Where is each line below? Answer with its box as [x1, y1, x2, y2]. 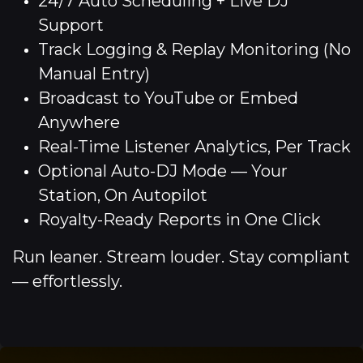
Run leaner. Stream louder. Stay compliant [12, 247, 350, 267]
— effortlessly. [12, 271, 122, 291]
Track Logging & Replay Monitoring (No [38, 40, 351, 59]
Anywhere [38, 113, 120, 132]
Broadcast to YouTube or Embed [38, 88, 298, 108]
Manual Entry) [38, 64, 150, 83]
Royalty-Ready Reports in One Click [38, 210, 321, 229]
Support [38, 15, 104, 35]
